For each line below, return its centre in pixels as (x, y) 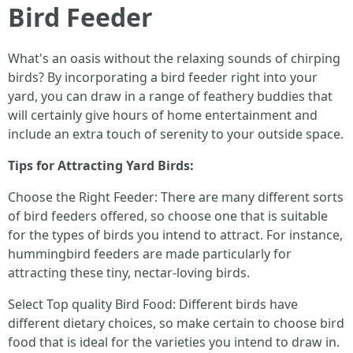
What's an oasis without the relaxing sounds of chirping (174, 58)
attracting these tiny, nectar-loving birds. (129, 272)
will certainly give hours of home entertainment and (163, 115)
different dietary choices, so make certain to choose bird (176, 323)
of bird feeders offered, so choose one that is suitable (168, 216)
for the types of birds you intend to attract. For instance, (175, 234)
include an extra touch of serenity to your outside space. (176, 134)
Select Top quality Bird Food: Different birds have (153, 304)
